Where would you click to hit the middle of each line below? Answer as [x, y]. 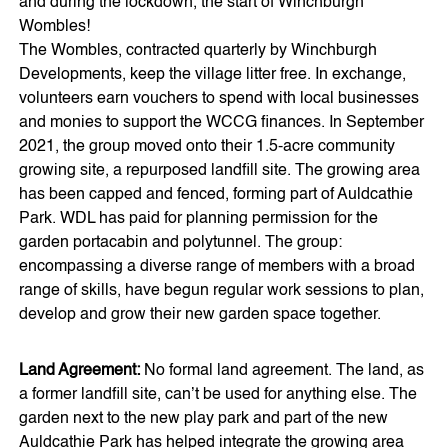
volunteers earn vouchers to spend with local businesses [219, 99]
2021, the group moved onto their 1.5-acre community [207, 147]
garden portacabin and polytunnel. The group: [181, 243]
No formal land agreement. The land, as [282, 371]
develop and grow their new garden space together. [200, 315]
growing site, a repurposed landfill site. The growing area [220, 171]
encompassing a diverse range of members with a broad [217, 267]
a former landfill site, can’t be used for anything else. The [218, 395]
